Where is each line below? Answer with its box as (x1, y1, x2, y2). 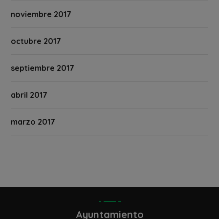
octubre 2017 (11, 36, 62, 46)
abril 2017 (11, 90, 48, 100)
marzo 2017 (11, 117, 56, 127)
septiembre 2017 (11, 63, 75, 73)
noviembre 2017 (11, 9, 72, 20)
